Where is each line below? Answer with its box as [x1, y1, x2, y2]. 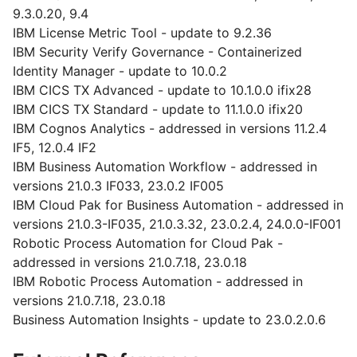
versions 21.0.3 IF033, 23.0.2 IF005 [13, 178, 224, 194]
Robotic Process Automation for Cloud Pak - [13, 235, 283, 251]
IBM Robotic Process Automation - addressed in [13, 273, 303, 289]
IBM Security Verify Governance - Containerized [13, 44, 302, 60]
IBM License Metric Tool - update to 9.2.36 [13, 25, 272, 41]
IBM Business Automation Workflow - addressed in [13, 159, 317, 175]
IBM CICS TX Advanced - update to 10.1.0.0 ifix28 [13, 82, 312, 98]
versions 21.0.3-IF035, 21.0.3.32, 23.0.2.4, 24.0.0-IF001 [13, 216, 341, 232]
